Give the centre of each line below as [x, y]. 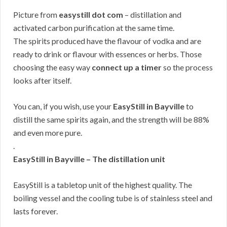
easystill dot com [91, 15]
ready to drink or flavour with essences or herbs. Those [107, 54]
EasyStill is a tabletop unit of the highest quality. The [103, 185]
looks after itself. [42, 81]
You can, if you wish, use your [63, 106]
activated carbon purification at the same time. [94, 28]
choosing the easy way [52, 67]
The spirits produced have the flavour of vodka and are [107, 41]
